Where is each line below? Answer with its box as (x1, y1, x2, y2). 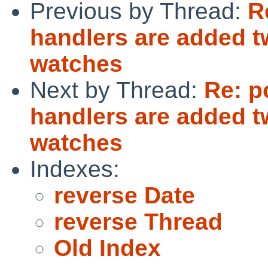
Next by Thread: (30, 77, 204, 103)
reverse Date (54, 182, 195, 208)
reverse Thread (54, 208, 223, 234)
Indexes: (30, 156, 120, 182)
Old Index (54, 234, 161, 261)
